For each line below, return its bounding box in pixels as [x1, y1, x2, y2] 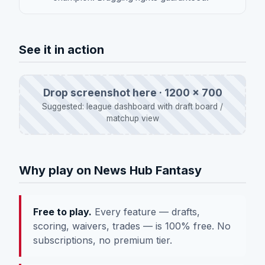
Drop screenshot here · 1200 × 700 [43, 86, 222, 99]
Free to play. [33, 205, 92, 218]
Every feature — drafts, [92, 205, 200, 218]
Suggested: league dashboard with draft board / [42, 101, 223, 111]
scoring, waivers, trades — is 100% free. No [33, 219, 231, 232]
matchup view [106, 113, 159, 123]
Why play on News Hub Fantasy [19, 163, 202, 177]
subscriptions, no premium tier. [33, 234, 172, 246]
